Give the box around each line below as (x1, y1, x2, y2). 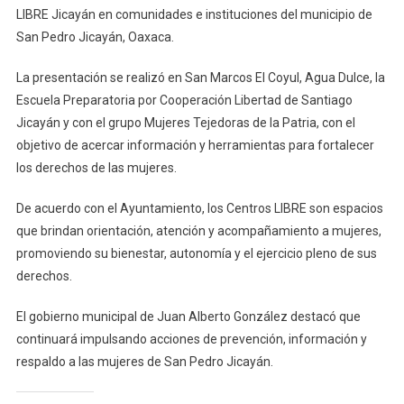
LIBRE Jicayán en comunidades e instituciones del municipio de (15, 6, 372, 22)
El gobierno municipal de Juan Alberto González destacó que (15, 308, 361, 324)
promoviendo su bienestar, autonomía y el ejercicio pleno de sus (15, 245, 377, 261)
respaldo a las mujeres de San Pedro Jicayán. (15, 353, 273, 369)
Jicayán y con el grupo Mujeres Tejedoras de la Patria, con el (15, 115, 355, 130)
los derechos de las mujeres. (15, 160, 177, 175)
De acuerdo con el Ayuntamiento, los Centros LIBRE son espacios (15, 200, 383, 216)
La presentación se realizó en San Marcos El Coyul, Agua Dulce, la (15, 69, 385, 85)
